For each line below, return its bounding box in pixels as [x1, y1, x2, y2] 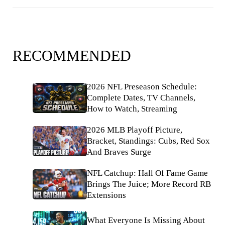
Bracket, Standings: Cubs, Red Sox [87, 136, 210, 146]
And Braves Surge [87, 147, 151, 157]
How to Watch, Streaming [87, 104, 177, 114]
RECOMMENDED [13, 47, 131, 64]
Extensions [87, 190, 126, 200]
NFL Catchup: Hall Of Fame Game [87, 168, 208, 178]
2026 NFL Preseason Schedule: [87, 82, 197, 91]
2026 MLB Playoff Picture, [87, 125, 182, 135]
